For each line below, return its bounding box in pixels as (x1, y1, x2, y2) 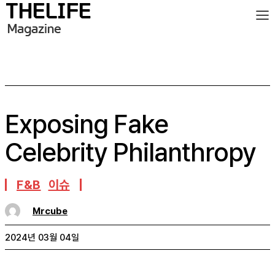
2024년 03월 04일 (5, 232, 79, 244)
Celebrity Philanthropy (5, 137, 256, 168)
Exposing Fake (5, 109, 168, 139)
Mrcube (33, 205, 68, 217)
